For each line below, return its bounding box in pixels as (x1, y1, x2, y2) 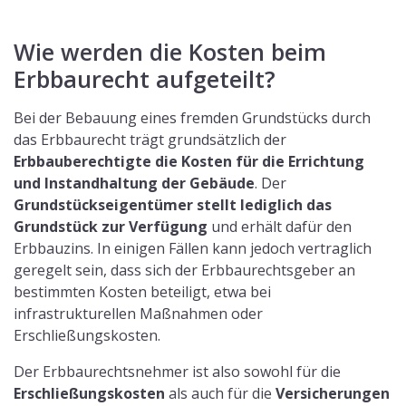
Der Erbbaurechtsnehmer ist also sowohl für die (14, 362, 341, 382)
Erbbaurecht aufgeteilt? (14, 63, 275, 95)
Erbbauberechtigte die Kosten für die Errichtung (14, 151, 364, 172)
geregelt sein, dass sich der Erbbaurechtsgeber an (14, 260, 355, 281)
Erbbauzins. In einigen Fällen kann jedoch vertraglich (14, 238, 372, 259)
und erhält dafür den (208, 217, 352, 237)
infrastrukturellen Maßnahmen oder (14, 304, 263, 324)
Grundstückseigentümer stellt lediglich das (14, 195, 332, 216)
